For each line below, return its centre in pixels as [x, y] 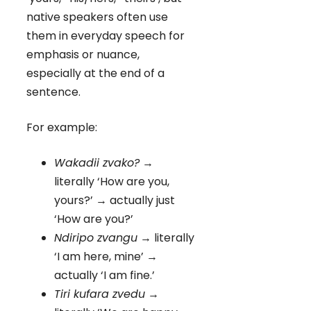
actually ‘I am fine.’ [104, 276]
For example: [62, 128]
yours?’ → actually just [115, 201]
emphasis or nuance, [83, 55]
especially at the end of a [95, 74]
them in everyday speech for [106, 36]
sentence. [53, 92]
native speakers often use [97, 17]
